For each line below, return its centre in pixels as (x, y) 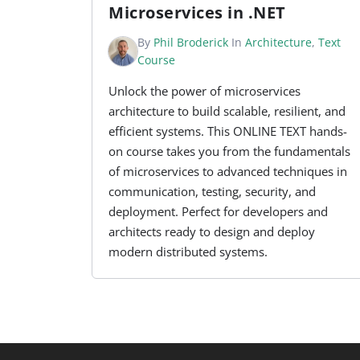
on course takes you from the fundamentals (229, 151)
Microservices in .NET (197, 13)
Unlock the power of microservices (205, 91)
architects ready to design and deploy (212, 232)
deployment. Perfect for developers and (218, 212)
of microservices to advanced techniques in (228, 172)
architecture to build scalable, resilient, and (227, 111)
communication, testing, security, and (212, 192)
